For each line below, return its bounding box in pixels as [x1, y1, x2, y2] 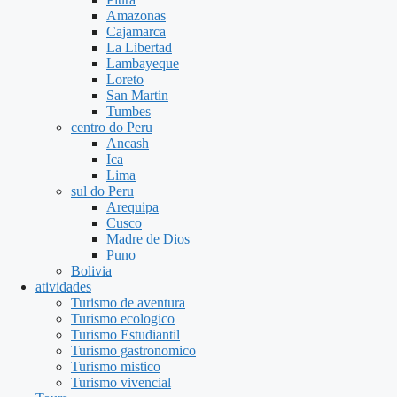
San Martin [106, 88, 168, 103]
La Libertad [106, 40, 172, 55]
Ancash [106, 136, 149, 151]
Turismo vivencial [71, 375, 171, 390]
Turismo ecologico [71, 311, 175, 326]
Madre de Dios [106, 231, 190, 246]
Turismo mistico [71, 359, 160, 374]
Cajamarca [106, 24, 166, 39]
